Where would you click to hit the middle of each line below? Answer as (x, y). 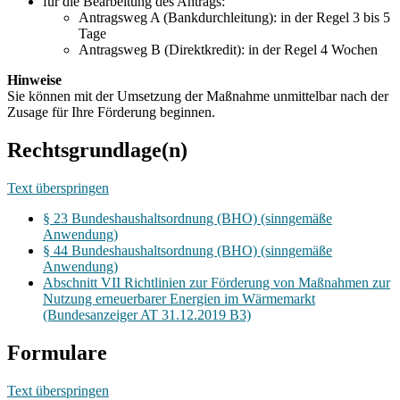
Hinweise (34, 80)
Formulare (57, 352)
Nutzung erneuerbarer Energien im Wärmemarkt (179, 298)
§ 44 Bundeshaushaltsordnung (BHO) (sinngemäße (187, 250)
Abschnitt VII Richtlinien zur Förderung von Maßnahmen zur (217, 282)
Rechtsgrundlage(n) (97, 150)
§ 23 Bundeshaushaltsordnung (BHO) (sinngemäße (187, 218)
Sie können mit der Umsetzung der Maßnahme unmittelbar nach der (198, 96)
